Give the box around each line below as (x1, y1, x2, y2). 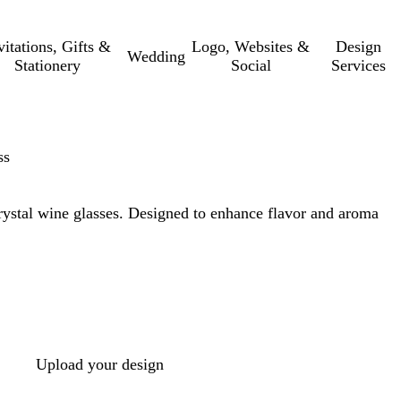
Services (331, 56, 387, 74)
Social (230, 56, 271, 74)
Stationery (13, 56, 81, 74)
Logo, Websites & (192, 38, 311, 55)
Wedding (127, 47, 186, 65)
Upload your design (36, 355, 164, 374)
